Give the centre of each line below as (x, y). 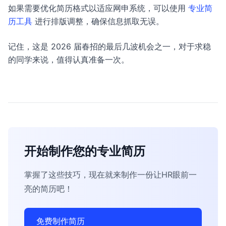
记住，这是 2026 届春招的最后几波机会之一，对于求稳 (109, 46)
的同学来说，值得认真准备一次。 (69, 60)
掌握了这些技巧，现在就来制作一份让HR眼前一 (110, 175)
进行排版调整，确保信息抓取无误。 (98, 21)
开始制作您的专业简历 (85, 151)
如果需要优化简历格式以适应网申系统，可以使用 (98, 8)
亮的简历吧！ (48, 189)
